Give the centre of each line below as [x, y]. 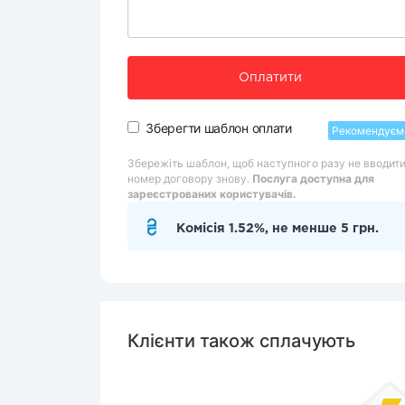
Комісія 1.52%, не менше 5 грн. [278, 229]
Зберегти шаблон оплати [219, 128]
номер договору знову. [190, 179]
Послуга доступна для [313, 179]
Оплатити [270, 78]
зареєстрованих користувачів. [212, 194]
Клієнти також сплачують [241, 341]
